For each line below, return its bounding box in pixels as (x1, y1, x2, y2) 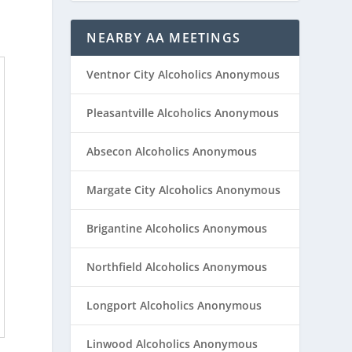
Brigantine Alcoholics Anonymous (86, 221, 268, 236)
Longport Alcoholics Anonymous (86, 298, 262, 313)
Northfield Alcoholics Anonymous (86, 259, 268, 275)
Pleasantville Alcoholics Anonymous (86, 105, 280, 121)
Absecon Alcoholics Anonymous (86, 144, 258, 159)
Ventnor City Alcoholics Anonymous (86, 67, 280, 82)
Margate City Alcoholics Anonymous (86, 182, 281, 198)
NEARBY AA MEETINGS (86, 29, 240, 47)
